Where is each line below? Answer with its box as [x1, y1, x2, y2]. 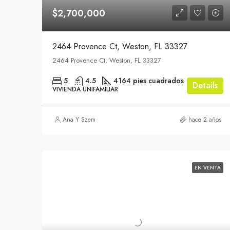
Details [193, 79, 218, 91]
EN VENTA [195, 163, 221, 171]
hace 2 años [188, 114, 222, 124]
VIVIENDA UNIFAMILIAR [52, 84, 118, 94]
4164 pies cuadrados [113, 75, 184, 86]
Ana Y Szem [63, 114, 95, 124]
